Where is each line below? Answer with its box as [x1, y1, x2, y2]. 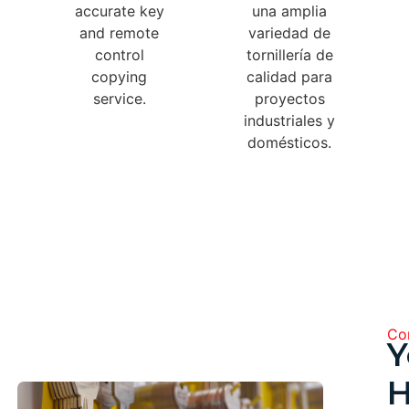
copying [91, 67, 148, 86]
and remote [79, 23, 160, 42]
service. [92, 89, 146, 108]
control [94, 45, 144, 64]
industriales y [244, 110, 336, 130]
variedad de [248, 23, 331, 42]
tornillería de [246, 45, 333, 64]
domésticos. [247, 132, 332, 152]
